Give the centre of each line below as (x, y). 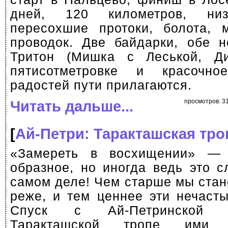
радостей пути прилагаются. (101, 85)
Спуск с (59, 210)
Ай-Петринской (155, 210)
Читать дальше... (72, 106)
